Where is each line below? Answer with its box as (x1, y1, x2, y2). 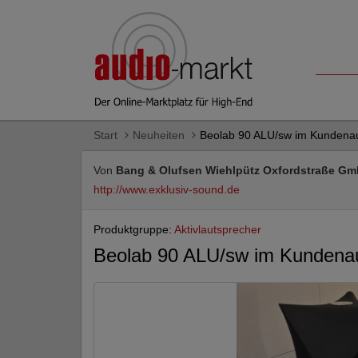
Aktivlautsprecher (174, 223, 261, 236)
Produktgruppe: (93, 223, 174, 236)
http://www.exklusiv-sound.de (93, 183, 240, 196)
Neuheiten (133, 129, 185, 141)
